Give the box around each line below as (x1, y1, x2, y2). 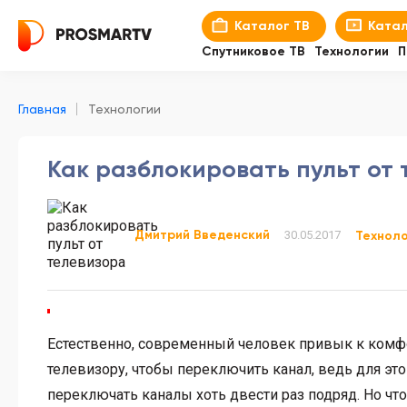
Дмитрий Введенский (134, 227, 270, 243)
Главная (18, 102, 66, 116)
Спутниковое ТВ (202, 44, 305, 59)
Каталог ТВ (234, 18, 310, 34)
